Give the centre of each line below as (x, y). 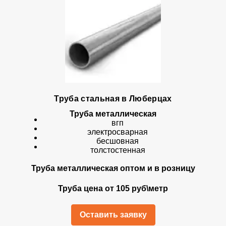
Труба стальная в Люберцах (113, 99)
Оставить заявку (113, 215)
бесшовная (118, 141)
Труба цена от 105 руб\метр (113, 188)
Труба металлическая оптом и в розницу (113, 168)
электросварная (118, 132)
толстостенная (118, 150)
